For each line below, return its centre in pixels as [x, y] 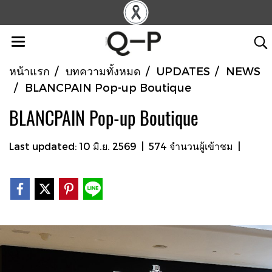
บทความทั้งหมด [103, 71]
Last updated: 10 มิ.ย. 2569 [73, 146]
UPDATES [183, 71]
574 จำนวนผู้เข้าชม [191, 146]
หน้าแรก [29, 71]
